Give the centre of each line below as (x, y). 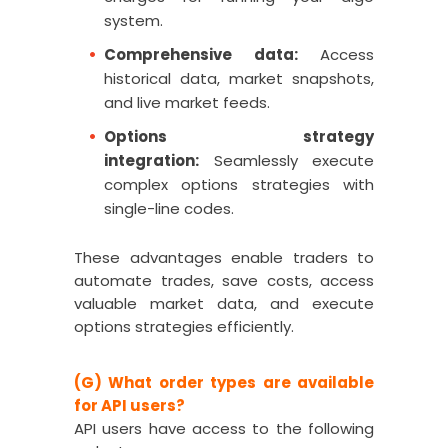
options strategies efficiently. (184, 326)
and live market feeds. (187, 102)
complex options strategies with (239, 184)
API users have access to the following (224, 428)
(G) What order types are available (224, 382)
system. (133, 20)
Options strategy (239, 136)
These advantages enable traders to (224, 257)
